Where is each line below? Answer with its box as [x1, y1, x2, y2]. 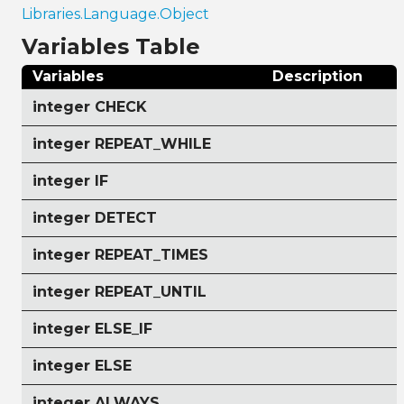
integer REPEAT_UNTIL [32, 282, 207, 300]
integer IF [32, 171, 108, 189]
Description [272, 67, 363, 85]
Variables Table [22, 32, 200, 60]
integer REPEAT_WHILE [32, 134, 211, 152]
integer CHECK [32, 97, 147, 115]
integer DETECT [32, 208, 157, 226]
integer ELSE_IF [32, 319, 152, 337]
